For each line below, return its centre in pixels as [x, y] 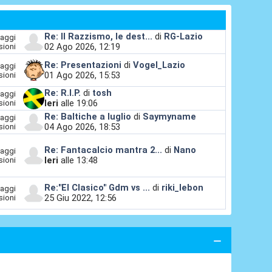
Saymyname [169, 117]
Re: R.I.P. [63, 93]
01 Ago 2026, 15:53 [82, 75]
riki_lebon [182, 188]
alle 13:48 [78, 161]
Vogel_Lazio [159, 65]
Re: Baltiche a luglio [87, 117]
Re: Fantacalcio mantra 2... [103, 150]
